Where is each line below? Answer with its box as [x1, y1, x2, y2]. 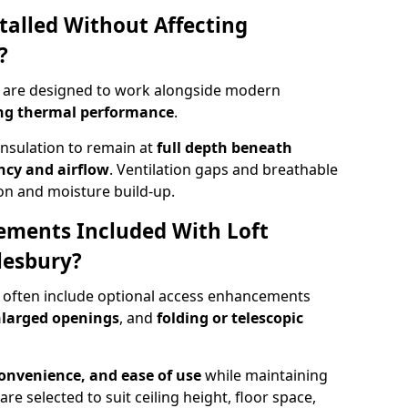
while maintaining [201, 365, 328, 385]
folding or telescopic [157, 308, 303, 328]
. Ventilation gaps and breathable [109, 159, 338, 179]
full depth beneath [157, 138, 292, 158]
